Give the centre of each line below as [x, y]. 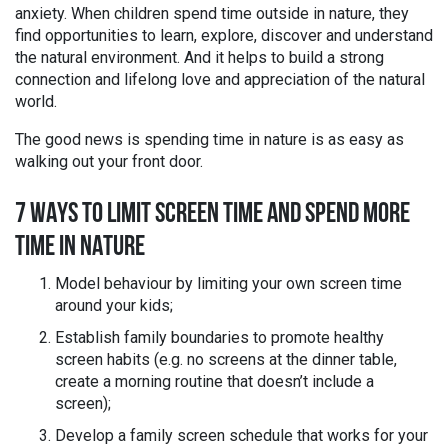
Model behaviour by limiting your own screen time [228, 283]
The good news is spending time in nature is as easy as [209, 139]
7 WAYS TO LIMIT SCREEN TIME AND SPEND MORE [212, 215]
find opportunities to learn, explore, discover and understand [224, 35]
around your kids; [114, 305]
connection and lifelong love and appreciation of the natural [220, 79]
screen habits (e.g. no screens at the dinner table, [226, 359]
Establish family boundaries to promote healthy [219, 337]
